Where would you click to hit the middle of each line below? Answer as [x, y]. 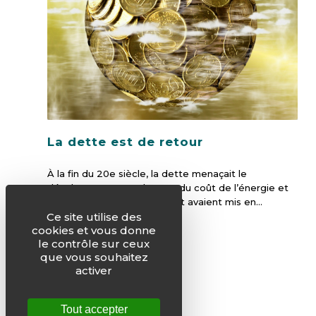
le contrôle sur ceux [94, 244]
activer [94, 271]
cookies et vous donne [94, 230]
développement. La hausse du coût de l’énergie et [168, 188]
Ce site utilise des [94, 217]
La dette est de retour [125, 142]
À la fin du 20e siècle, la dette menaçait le [147, 174]
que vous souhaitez [94, 257]
